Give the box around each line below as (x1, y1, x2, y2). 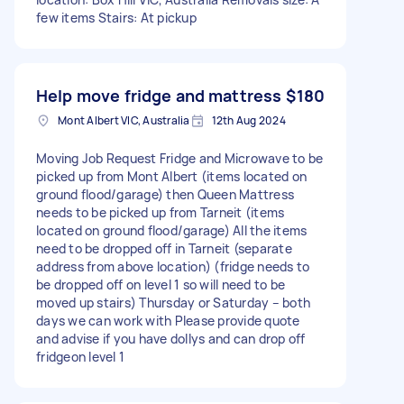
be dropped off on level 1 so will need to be (36, 275, 285, 293)
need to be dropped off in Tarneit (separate (36, 239, 292, 257)
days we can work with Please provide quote (36, 311, 300, 329)
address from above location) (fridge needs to (36, 257, 310, 275)
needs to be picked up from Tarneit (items (36, 203, 285, 221)
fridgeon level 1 (36, 347, 124, 365)
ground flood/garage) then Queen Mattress (36, 185, 294, 203)
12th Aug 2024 (211, 112, 286, 128)
